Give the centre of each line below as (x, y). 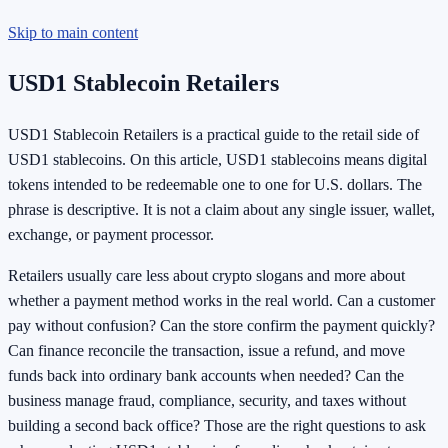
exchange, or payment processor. (111, 235)
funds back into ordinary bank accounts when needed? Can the (206, 376)
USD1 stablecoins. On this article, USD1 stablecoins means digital (217, 160)
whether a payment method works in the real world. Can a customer (221, 301)
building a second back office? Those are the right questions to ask (217, 426)
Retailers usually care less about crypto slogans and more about (206, 276)
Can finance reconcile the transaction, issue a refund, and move (206, 351)
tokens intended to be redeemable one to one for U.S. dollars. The (215, 185)
